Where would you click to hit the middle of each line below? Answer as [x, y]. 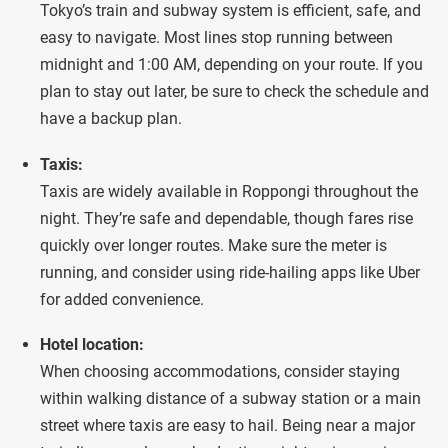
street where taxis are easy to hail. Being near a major [227, 426]
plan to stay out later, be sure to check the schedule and [234, 92]
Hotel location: [92, 345]
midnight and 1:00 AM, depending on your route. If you [231, 65]
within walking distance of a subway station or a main [230, 399]
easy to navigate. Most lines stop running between [216, 38]
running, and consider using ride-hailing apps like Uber [230, 272]
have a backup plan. [111, 119]
